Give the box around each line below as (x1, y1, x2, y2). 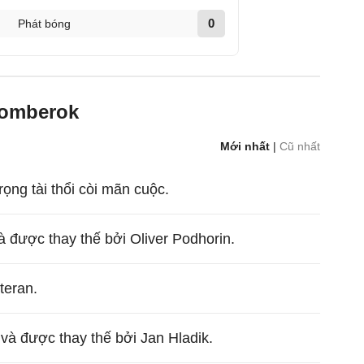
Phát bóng (17, 17, 71, 30)
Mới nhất (220, 140, 271, 153)
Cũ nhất (279, 140, 321, 153)
